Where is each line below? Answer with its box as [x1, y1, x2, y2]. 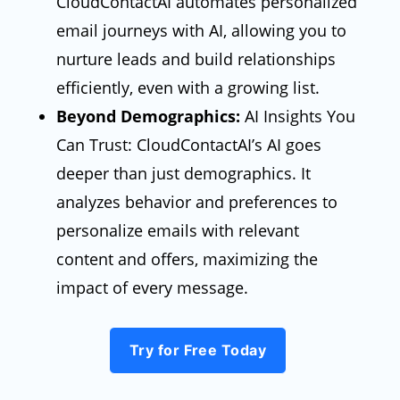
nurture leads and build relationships [55, 48, 336, 71]
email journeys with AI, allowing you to [55, 20, 346, 42]
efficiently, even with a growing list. [55, 77, 320, 99]
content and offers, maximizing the [55, 248, 318, 271]
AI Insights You [239, 105, 355, 128]
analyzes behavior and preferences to [55, 191, 337, 213]
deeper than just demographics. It [55, 162, 311, 185]
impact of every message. [55, 277, 248, 299]
